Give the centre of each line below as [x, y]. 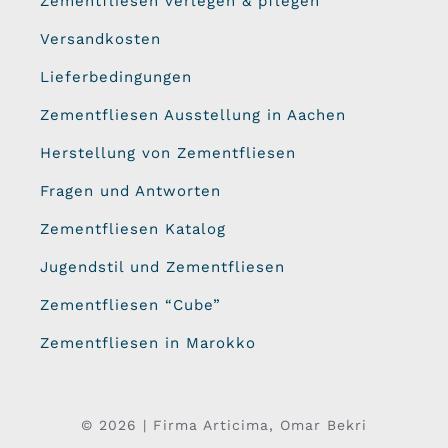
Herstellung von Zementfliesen [167, 152]
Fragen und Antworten [130, 190]
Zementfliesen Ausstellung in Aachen [192, 114]
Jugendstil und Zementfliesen [162, 266]
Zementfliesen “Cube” [130, 304]
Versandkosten [100, 38]
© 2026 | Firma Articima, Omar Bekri [224, 424]
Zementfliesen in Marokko [147, 342]
